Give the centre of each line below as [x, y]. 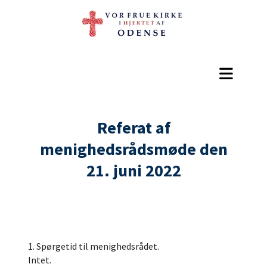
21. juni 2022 [133, 170]
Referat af [133, 128]
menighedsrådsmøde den [133, 149]
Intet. [40, 260]
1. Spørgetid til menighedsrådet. [94, 246]
